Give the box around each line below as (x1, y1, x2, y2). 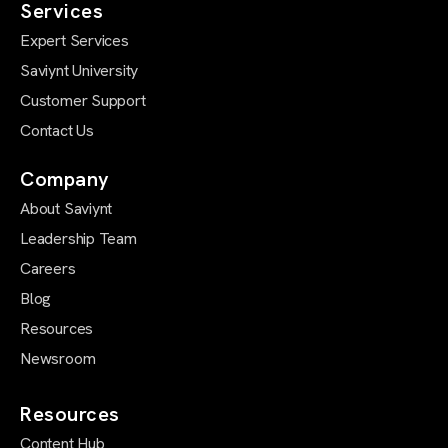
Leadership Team (20, 228, 137, 250)
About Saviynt (20, 198, 113, 220)
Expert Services (20, 30, 129, 52)
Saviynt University (20, 60, 139, 82)
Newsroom (20, 348, 96, 370)
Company (20, 166, 110, 193)
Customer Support (20, 90, 146, 112)
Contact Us (20, 120, 94, 142)
